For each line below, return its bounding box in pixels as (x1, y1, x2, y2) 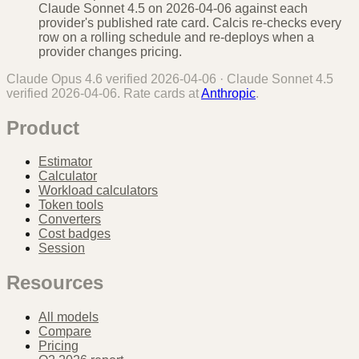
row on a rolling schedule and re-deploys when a (38, 30, 314, 44)
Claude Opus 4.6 (6, 71, 103, 86)
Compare (38, 325, 91, 339)
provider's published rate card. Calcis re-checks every (38, 15, 341, 30)
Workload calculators (38, 184, 158, 198)
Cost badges (38, 227, 111, 241)
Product (6, 116, 79, 139)
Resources (6, 272, 103, 294)
